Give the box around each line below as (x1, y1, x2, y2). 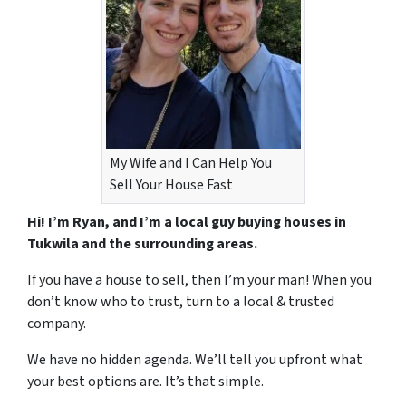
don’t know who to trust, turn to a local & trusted (27, 291, 334, 312)
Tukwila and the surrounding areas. (27, 233, 257, 254)
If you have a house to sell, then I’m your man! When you (27, 269, 372, 290)
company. (27, 313, 86, 333)
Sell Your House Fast (109, 174, 233, 195)
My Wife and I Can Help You (109, 152, 272, 173)
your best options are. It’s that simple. (27, 371, 264, 391)
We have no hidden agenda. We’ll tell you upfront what (27, 349, 362, 370)
